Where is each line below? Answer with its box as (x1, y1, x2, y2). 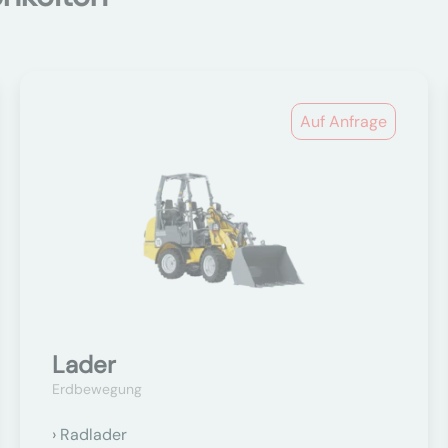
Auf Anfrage (299, 111, 387, 132)
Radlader (60, 424, 128, 445)
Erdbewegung (52, 380, 143, 398)
